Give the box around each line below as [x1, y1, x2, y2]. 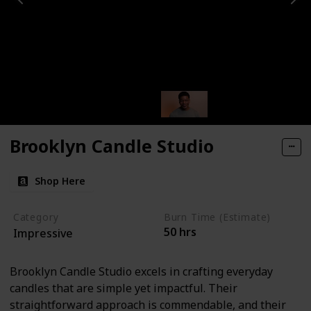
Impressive [12, 225, 73, 241]
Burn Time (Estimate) [163, 210, 271, 224]
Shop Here [35, 174, 85, 187]
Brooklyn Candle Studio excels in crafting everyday [10, 264, 273, 280]
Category [12, 210, 59, 224]
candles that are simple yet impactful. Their [10, 280, 237, 296]
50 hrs [163, 224, 196, 239]
